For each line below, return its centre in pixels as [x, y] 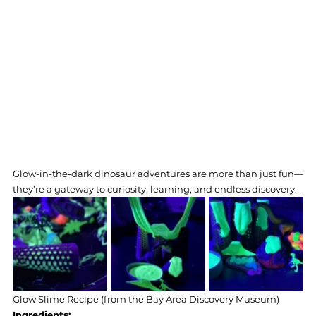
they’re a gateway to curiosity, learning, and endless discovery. [155, 189]
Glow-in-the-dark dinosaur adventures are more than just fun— [158, 174]
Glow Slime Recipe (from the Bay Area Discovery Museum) [147, 299]
